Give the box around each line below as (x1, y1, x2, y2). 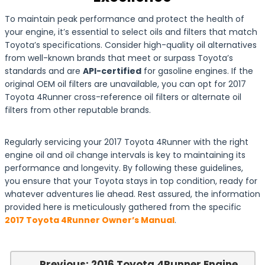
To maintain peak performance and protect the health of (5, 13, 244, 25)
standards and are (5, 65, 83, 77)
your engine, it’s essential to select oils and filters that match (5, 26, 257, 38)
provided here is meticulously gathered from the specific (5, 201, 241, 213)
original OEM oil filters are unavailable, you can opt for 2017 (5, 78, 246, 90)
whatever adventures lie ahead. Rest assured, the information (5, 188, 260, 200)
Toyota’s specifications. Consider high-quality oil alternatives (5, 39, 257, 51)
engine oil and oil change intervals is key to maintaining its (5, 149, 245, 161)
